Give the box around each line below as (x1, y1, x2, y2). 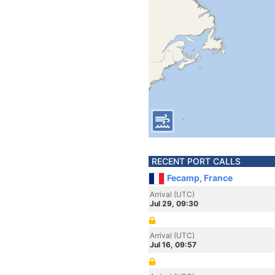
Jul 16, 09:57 (150, 240, 196, 249)
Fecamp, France (167, 172, 233, 183)
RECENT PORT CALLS (152, 156, 241, 166)
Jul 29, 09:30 (150, 199, 198, 208)
